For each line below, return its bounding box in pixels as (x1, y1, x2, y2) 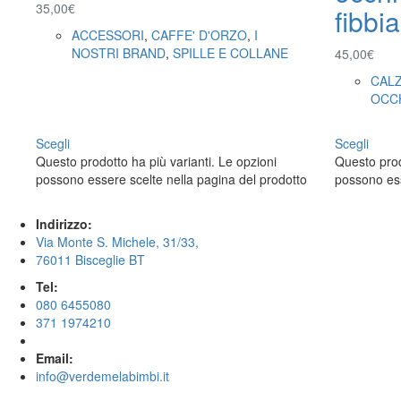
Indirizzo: (36, 214, 92, 233)
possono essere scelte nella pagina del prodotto (36, 169, 307, 188)
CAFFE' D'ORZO (151, 26, 247, 44)
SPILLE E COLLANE (173, 44, 288, 62)
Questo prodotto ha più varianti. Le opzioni (36, 151, 277, 170)
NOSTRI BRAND (72, 44, 166, 62)
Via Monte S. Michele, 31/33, (36, 232, 199, 251)
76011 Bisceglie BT (36, 250, 145, 269)
